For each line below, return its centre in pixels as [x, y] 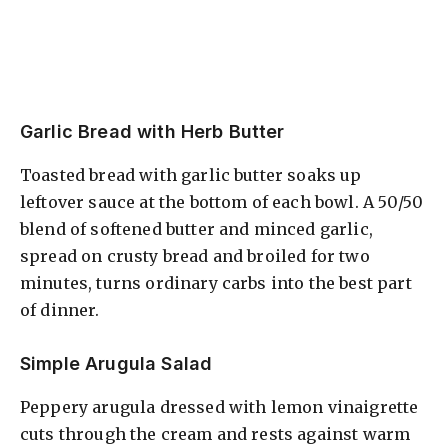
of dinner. [60, 309]
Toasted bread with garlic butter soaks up [191, 174]
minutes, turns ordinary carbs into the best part [216, 282]
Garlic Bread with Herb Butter [152, 131]
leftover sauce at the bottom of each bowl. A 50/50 [222, 201]
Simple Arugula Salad [116, 363]
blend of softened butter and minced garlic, [196, 228]
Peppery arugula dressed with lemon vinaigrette [219, 406]
